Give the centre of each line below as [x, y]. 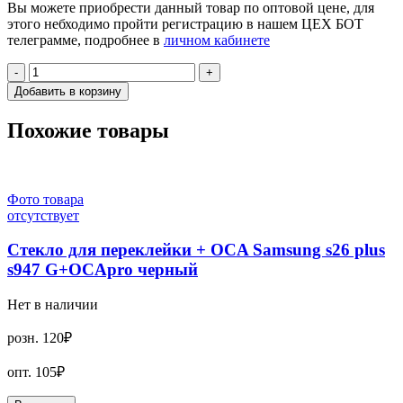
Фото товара [45, 199]
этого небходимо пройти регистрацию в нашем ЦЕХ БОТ [185, 23]
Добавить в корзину [68, 91]
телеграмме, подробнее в [85, 40]
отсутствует [43, 215]
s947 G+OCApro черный [103, 270]
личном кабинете [217, 40]
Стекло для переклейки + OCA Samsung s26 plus [196, 250]
